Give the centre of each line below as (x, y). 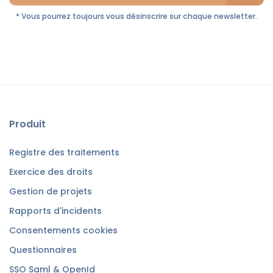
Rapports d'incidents (55, 211)
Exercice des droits (51, 172)
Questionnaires (43, 250)
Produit (27, 124)
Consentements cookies (63, 230)
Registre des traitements (64, 152)
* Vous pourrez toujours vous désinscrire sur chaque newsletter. (136, 16)
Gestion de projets (51, 191)
